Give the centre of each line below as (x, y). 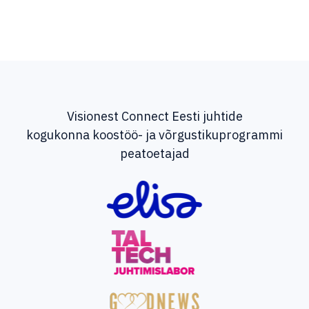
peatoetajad (154, 153)
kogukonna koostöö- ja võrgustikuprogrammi (154, 134)
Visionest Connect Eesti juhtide (154, 116)
